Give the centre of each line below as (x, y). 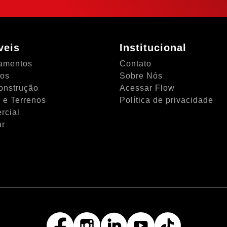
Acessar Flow (147, 88)
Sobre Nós (141, 76)
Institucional (153, 48)
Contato (136, 64)
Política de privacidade (166, 100)
